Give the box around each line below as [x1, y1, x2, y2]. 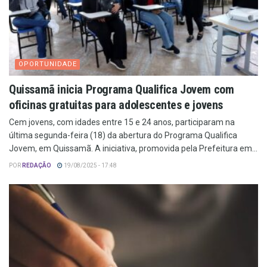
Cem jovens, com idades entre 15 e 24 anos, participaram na [9, 117, 235, 127]
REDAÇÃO [22, 162, 51, 169]
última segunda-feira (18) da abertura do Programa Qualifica [9, 130, 237, 140]
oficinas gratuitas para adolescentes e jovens [9, 97, 223, 112]
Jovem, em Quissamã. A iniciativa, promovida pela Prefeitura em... [9, 143, 257, 153]
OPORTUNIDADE [18, 60, 77, 68]
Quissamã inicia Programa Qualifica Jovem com [9, 82, 234, 97]
